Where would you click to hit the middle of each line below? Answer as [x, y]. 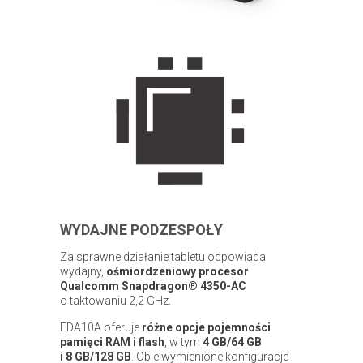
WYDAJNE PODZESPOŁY [141, 229]
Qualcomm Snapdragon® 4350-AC [153, 286]
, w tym [182, 342]
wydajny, [82, 271]
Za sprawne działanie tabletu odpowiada [163, 256]
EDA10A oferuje [101, 327]
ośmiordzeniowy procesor [176, 271]
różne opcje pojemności [206, 327]
